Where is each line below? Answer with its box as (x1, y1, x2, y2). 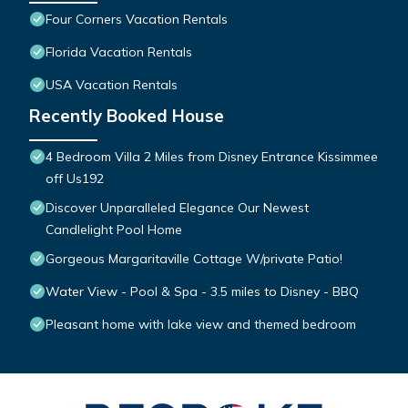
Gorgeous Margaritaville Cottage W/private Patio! (46, 250, 342, 268)
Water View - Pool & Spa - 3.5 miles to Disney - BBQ (46, 283, 359, 301)
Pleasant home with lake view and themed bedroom (46, 316, 356, 333)
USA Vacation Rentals (46, 76, 178, 94)
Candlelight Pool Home (46, 221, 182, 239)
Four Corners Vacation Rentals (46, 11, 228, 28)
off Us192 (46, 170, 104, 188)
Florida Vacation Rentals (46, 44, 192, 61)
